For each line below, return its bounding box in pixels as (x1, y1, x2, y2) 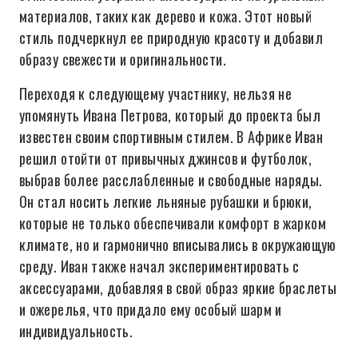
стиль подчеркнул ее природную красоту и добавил (19, 27, 323, 48)
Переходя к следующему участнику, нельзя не (19, 83, 292, 104)
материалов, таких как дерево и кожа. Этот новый (19, 6, 312, 26)
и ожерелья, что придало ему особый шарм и (19, 299, 282, 320)
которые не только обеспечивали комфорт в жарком (19, 213, 326, 233)
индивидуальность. (19, 320, 133, 341)
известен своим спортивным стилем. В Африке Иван (19, 126, 323, 147)
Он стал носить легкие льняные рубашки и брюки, (19, 191, 312, 212)
